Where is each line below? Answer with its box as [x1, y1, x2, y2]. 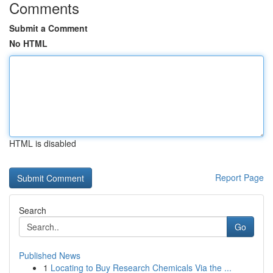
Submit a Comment [9, 22, 88, 34]
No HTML [9, 37, 48, 49]
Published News [19, 249, 80, 261]
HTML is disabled [9, 137, 76, 149]
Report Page [215, 171, 264, 183]
